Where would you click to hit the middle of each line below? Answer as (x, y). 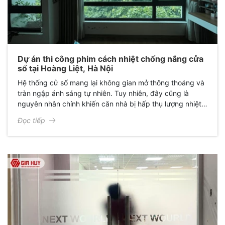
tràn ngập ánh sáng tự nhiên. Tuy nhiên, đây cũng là (103, 93)
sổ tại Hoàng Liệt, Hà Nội (65, 69)
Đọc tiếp (31, 121)
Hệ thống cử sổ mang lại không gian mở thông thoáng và (111, 83)
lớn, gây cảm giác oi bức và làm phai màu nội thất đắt (106, 115)
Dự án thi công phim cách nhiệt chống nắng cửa (110, 59)
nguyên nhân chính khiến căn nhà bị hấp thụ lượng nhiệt (109, 104)
